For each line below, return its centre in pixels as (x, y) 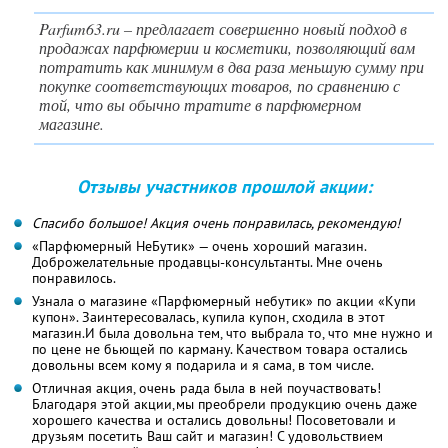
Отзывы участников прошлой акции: (224, 186)
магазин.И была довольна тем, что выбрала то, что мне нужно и (232, 332)
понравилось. (74, 277)
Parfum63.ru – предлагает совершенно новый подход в (223, 28)
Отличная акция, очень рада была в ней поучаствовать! (206, 387)
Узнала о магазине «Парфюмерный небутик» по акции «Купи (224, 300)
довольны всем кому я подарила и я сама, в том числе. (203, 364)
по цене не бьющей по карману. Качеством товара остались (220, 348)
